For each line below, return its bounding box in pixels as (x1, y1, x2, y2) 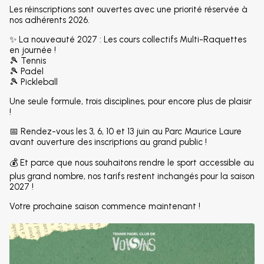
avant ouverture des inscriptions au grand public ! (9, 136, 207, 147)
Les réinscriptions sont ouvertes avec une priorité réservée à (9, 4, 247, 15)
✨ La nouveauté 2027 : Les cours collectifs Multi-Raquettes (9, 34, 246, 45)
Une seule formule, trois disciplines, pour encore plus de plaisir (9, 95, 252, 107)
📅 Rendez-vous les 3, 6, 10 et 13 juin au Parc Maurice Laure (9, 126, 242, 137)
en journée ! (9, 44, 56, 55)
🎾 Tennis (9, 55, 46, 66)
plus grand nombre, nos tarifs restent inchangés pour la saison (9, 170, 255, 181)
